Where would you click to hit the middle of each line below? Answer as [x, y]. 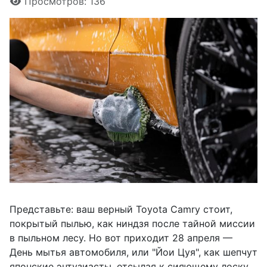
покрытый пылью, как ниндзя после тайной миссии [132, 223]
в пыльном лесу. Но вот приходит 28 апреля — [121, 237]
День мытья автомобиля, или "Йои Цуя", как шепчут [133, 252]
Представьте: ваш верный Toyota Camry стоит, [121, 209]
